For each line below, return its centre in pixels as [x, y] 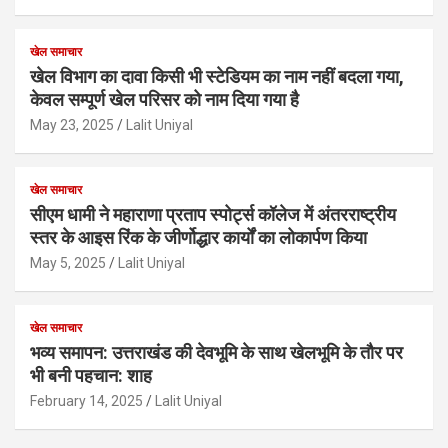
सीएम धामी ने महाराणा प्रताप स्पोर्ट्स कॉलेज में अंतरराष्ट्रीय [213, 214]
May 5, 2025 [68, 262]
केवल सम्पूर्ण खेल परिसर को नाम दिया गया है [164, 99]
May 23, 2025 [72, 124]
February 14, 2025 [86, 400]
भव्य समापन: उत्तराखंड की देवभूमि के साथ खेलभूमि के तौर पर [216, 352]
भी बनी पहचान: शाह [91, 375]
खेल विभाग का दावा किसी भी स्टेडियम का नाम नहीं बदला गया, [217, 76]
